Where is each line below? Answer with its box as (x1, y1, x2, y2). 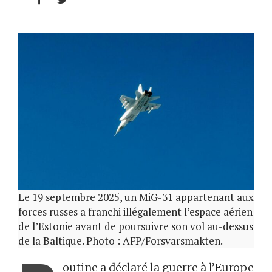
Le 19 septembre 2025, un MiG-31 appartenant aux (18, 190, 254, 205)
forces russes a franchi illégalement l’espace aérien (18, 205, 253, 219)
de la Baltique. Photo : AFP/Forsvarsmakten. (18, 234, 223, 248)
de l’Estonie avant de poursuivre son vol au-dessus (18, 219, 253, 234)
